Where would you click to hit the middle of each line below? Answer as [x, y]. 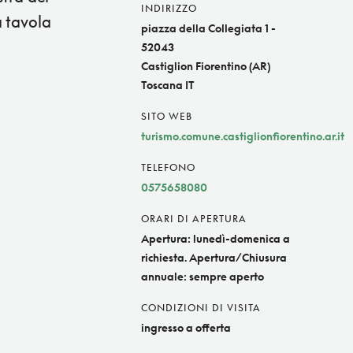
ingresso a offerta [186, 328]
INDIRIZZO [169, 9]
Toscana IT [168, 85]
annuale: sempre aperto [203, 277]
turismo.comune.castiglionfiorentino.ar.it [243, 136]
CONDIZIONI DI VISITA [201, 308]
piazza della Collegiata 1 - [208, 28]
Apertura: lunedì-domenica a [216, 239]
